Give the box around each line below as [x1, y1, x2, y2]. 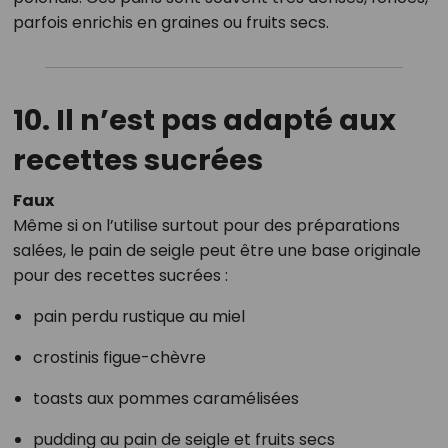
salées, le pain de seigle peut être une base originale [12, 239, 421, 263]
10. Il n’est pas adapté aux [12, 100, 396, 141]
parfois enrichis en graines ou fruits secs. [12, 11, 329, 35]
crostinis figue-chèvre [32, 346, 206, 370]
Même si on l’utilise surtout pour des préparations [12, 214, 400, 238]
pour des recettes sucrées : [12, 264, 228, 288]
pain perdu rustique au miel [32, 305, 245, 329]
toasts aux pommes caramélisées [32, 387, 299, 411]
